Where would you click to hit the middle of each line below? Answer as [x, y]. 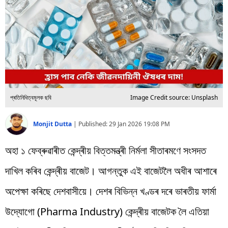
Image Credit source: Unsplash [174, 97]
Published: [94, 124]
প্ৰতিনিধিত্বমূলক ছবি [31, 97]
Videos [20, 50]
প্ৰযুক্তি [17, 27]
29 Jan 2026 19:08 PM [139, 124]
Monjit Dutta [53, 124]
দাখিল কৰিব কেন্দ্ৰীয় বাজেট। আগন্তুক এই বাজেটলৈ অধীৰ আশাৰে [111, 170]
